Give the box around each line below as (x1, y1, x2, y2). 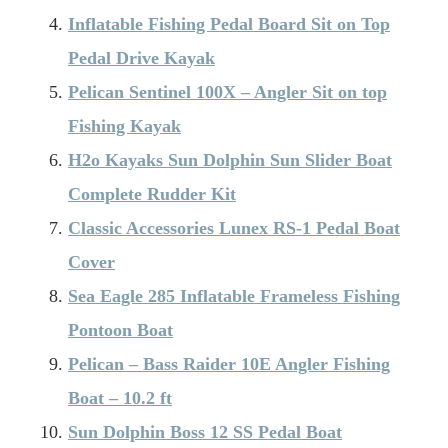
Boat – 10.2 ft (68, 387, 172, 408)
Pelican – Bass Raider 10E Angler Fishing (68, 353, 390, 374)
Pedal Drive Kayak (68, 47, 215, 68)
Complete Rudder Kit (68, 183, 236, 204)
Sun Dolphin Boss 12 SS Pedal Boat (68, 421, 342, 442)
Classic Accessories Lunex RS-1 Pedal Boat (68, 217, 400, 238)
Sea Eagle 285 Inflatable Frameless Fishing (68, 285, 400, 306)
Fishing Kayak (68, 115, 181, 136)
